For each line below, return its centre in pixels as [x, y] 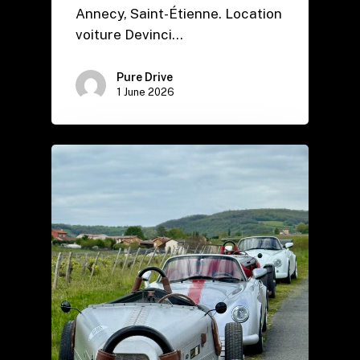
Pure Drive [145, 77]
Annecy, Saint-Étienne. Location [179, 13]
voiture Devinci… [129, 34]
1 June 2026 [145, 92]
